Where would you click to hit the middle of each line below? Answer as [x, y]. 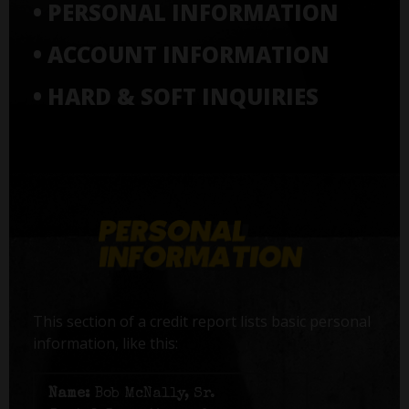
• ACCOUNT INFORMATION [181, 54]
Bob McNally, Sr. [152, 395]
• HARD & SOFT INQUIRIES [175, 96]
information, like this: [105, 344]
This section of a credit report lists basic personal [201, 322]
